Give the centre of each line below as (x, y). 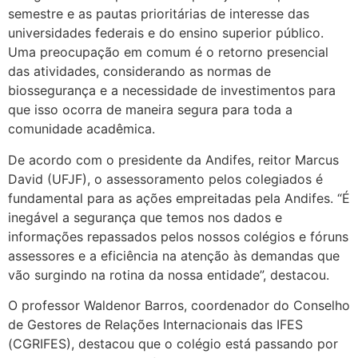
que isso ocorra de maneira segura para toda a (150, 110)
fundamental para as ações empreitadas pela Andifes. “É (179, 198)
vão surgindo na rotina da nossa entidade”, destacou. (169, 274)
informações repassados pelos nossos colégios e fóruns (178, 236)
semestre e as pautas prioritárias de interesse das (159, 14)
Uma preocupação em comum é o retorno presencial (168, 52)
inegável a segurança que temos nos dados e (145, 217)
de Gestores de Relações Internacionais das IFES (155, 325)
